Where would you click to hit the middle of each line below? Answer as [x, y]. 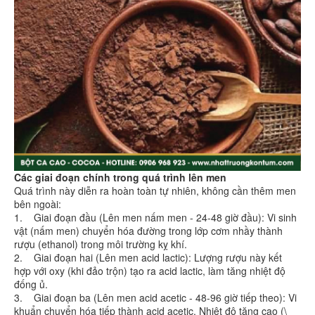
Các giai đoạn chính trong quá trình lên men [120, 178]
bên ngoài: [38, 204]
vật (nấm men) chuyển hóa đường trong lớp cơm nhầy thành [148, 231]
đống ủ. [31, 284]
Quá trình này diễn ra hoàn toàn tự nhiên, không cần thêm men [155, 191]
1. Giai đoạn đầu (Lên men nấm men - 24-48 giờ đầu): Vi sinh [155, 218]
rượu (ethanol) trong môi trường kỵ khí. [101, 244]
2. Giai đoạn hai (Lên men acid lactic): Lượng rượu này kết [148, 258]
